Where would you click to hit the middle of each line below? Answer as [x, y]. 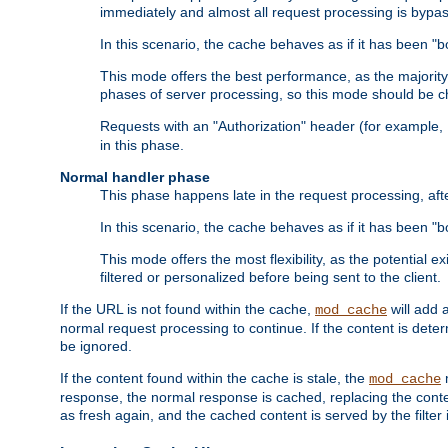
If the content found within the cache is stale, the [214, 378]
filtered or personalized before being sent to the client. [270, 277]
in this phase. [142, 145]
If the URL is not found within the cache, [187, 309]
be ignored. [96, 346]
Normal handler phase [135, 177]
